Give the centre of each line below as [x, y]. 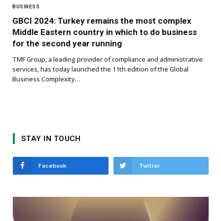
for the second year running [67, 43]
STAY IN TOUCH [51, 138]
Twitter [149, 166]
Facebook [53, 166]
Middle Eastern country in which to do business [105, 32]
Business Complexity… [46, 79]
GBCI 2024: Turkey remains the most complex [102, 20]
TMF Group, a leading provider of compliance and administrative [108, 59]
